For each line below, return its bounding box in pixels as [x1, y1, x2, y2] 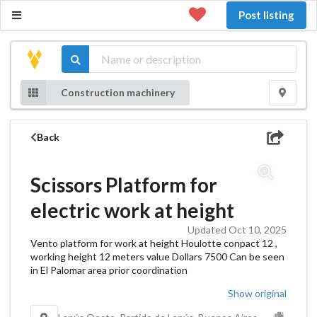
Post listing [238, 8, 295, 21]
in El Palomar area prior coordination [30, 263, 188, 276]
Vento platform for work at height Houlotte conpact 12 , [30, 236, 277, 249]
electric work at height [30, 197, 234, 222]
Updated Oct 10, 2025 [188, 223, 287, 236]
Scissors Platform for [30, 172, 217, 197]
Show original [228, 287, 287, 299]
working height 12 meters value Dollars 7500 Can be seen [30, 250, 284, 263]
